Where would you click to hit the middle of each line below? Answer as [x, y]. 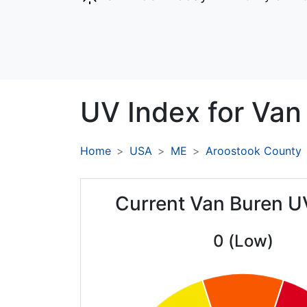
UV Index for [166, 112]
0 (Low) [243, 241]
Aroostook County [254, 151]
